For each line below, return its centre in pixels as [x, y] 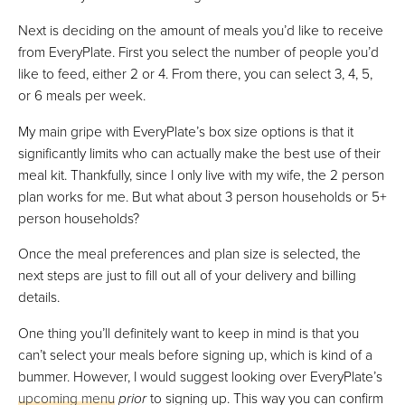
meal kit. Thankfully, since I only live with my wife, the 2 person [201, 174]
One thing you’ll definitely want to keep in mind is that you [188, 332]
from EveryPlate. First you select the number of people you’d [198, 52]
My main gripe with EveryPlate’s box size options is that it [186, 131]
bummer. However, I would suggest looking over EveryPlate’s [200, 376]
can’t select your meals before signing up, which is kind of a [195, 354]
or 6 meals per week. [82, 95]
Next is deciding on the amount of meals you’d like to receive [201, 30]
